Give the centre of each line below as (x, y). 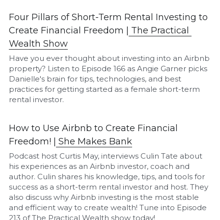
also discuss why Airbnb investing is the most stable (104, 197)
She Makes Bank (96, 141)
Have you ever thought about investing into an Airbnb (110, 58)
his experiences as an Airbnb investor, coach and (99, 166)
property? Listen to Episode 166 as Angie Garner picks (108, 68)
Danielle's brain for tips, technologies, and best (95, 79)
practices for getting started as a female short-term (105, 89)
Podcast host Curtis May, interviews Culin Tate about (106, 156)
